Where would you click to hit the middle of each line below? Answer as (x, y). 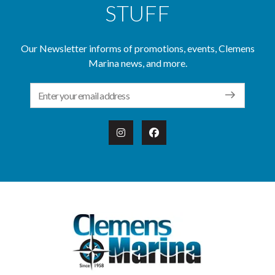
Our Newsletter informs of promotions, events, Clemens (137, 48)
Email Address (62, 90)
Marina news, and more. (137, 63)
